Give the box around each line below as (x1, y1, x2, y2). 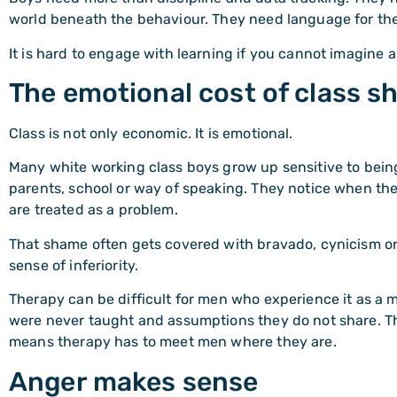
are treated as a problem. (9, 201, 178, 219)
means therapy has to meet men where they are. (9, 333, 337, 351)
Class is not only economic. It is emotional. (9, 125, 293, 143)
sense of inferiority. (9, 256, 139, 274)
